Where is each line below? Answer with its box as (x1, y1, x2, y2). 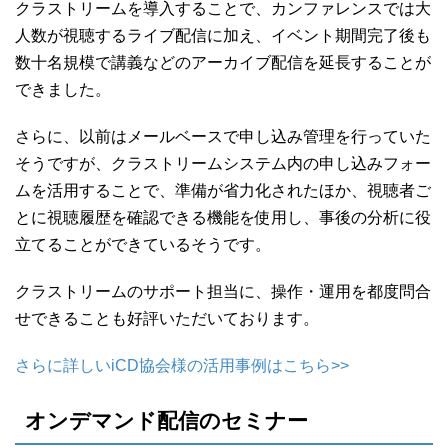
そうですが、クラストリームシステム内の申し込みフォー (15, 155, 431, 173)
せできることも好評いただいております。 (15, 310, 319, 328)
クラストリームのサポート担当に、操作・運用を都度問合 (15, 283, 431, 301)
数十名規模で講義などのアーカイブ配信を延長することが (15, 54, 431, 72)
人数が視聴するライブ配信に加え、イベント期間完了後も (15, 27, 431, 45)
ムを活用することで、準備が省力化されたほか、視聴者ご (15, 182, 431, 200)
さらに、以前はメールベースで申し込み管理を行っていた (15, 128, 431, 146)
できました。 (15, 81, 111, 99)
